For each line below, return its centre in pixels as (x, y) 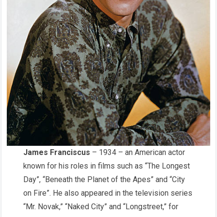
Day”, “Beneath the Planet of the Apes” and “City (104, 180)
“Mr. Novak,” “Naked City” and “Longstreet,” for (101, 207)
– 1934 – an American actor (138, 153)
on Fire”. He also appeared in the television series (108, 193)
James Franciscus (57, 153)
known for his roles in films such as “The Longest (107, 166)
